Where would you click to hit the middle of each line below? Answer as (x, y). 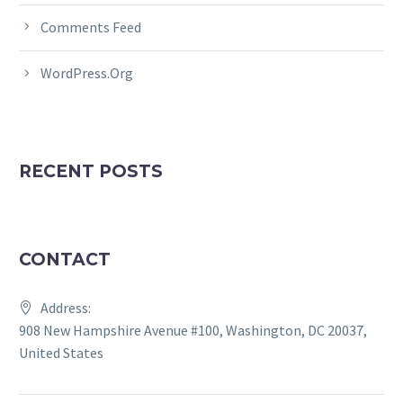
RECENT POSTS (91, 171)
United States (61, 352)
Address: (66, 307)
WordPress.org (87, 73)
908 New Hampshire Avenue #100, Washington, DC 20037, (193, 330)
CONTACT (65, 259)
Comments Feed (91, 27)
